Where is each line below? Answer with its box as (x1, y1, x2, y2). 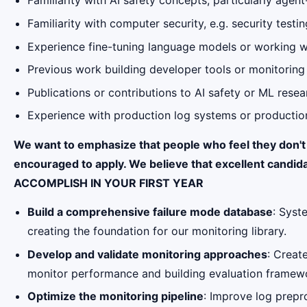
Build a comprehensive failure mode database (27, 205, 273, 219)
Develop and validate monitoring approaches (27, 247, 267, 261)
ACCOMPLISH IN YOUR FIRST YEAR (14, 175, 204, 190)
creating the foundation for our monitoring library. (27, 224, 286, 238)
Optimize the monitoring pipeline (27, 289, 204, 304)
